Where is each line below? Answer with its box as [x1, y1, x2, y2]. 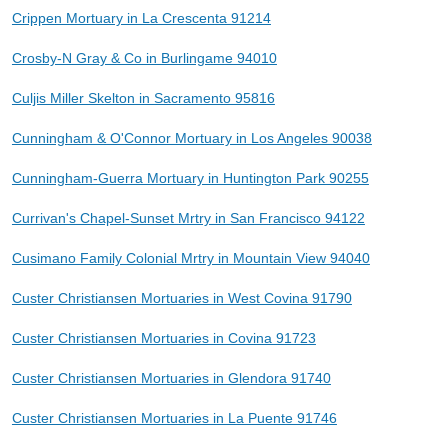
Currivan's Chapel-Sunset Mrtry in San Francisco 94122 [11, 209, 365, 226]
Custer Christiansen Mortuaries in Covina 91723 [11, 329, 316, 346]
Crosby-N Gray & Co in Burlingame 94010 [11, 49, 277, 66]
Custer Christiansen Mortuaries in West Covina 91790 [11, 289, 352, 306]
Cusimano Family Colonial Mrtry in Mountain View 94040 [11, 249, 370, 266]
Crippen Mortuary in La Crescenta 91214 [11, 9, 271, 26]
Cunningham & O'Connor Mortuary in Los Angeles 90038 [11, 129, 372, 146]
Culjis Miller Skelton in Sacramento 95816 [11, 89, 275, 106]
